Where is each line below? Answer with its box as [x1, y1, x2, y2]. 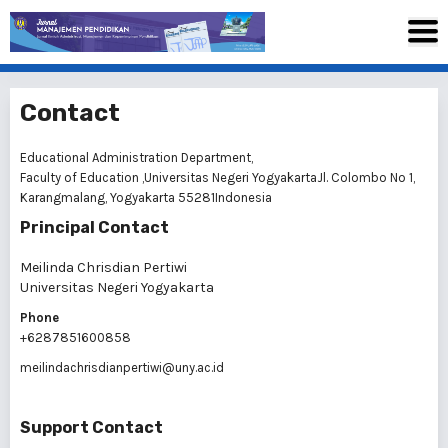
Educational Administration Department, [20, 150, 253, 165]
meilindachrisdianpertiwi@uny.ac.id [20, 360, 224, 375]
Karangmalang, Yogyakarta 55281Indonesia [20, 190, 272, 205]
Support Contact [20, 418, 163, 437]
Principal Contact [20, 218, 169, 237]
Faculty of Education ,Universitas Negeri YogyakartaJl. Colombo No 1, [20, 170, 415, 185]
